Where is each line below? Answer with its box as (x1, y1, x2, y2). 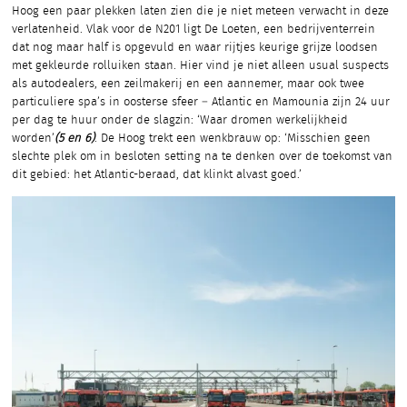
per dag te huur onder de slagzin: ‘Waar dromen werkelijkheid (12, 114, 348, 126)
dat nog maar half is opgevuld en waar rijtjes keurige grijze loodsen (12, 41, 378, 54)
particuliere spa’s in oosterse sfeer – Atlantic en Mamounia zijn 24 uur (12, 95, 390, 108)
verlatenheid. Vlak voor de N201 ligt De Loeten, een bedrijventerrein (12, 23, 375, 35)
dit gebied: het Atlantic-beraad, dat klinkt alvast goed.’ (12, 168, 302, 181)
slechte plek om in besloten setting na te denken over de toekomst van (12, 150, 392, 163)
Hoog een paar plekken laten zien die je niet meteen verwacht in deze (12, 5, 389, 17)
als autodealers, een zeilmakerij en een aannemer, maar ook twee (12, 77, 364, 90)
